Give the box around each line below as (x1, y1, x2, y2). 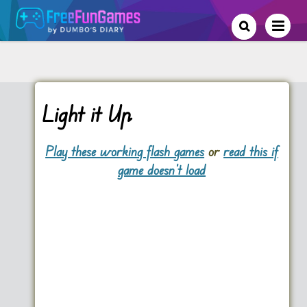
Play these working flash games (45, 143, 205, 160)
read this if (223, 143, 279, 160)
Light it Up (41, 99, 132, 127)
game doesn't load (118, 161, 206, 178)
